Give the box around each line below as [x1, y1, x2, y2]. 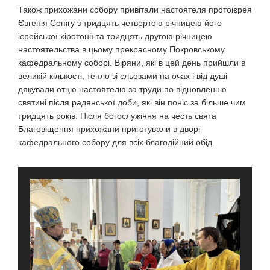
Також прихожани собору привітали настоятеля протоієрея [18, 5, 252, 14]
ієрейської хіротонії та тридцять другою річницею [18, 31, 212, 41]
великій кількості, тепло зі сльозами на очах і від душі [18, 71, 227, 81]
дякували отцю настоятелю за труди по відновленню [18, 84, 227, 94]
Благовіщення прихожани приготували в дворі [18, 124, 200, 134]
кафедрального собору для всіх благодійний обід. [18, 137, 215, 147]
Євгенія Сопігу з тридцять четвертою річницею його [18, 18, 222, 28]
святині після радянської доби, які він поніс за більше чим [18, 98, 246, 107]
